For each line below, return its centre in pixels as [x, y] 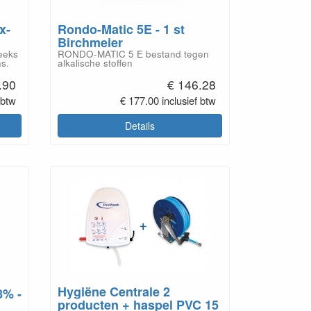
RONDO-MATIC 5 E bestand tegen [134, 54]
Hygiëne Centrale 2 [114, 291]
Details [140, 126]
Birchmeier [91, 43]
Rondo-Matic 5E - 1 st [121, 30]
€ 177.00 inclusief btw [168, 101]
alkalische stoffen [95, 63]
